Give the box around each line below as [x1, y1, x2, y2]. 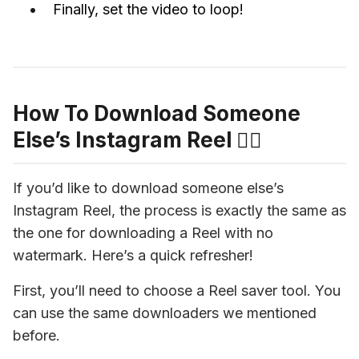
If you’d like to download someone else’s [13, 179, 284, 196]
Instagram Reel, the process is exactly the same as [13, 201, 346, 219]
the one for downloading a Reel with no [13, 224, 273, 241]
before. [13, 326, 60, 344]
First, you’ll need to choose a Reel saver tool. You [13, 281, 341, 299]
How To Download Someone [13, 100, 301, 126]
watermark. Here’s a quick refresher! [13, 246, 253, 264]
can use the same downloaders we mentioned [13, 304, 317, 321]
